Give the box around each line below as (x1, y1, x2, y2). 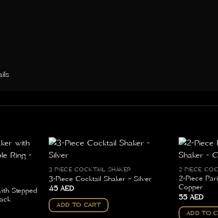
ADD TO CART (56, 201, 101, 209)
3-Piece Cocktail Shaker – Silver (49, 174, 152, 183)
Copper (179, 183, 203, 192)
